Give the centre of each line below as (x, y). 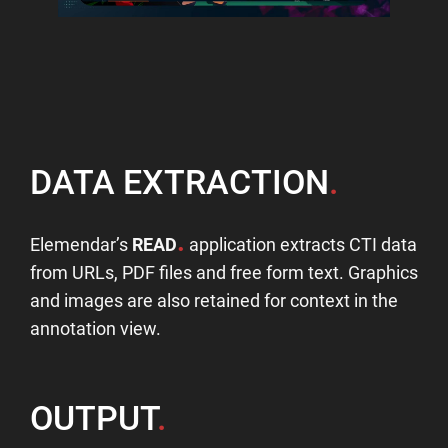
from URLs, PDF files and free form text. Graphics (223, 272)
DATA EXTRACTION (179, 181)
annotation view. (95, 328)
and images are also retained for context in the (213, 300)
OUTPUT (93, 417)
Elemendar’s (80, 244)
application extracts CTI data (300, 244)
